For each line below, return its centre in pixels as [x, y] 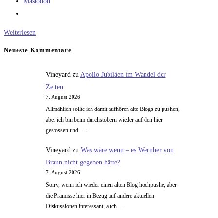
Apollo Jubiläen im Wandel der [123, 74]
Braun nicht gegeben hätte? [83, 163]
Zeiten [54, 87]
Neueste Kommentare [38, 50]
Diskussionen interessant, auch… [84, 206]
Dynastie [47, 69]
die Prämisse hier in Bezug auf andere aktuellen [100, 195]
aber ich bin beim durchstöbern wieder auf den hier [104, 120]
